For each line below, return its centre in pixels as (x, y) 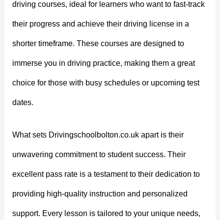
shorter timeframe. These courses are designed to (98, 44)
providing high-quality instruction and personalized (100, 193)
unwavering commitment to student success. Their (99, 154)
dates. (23, 103)
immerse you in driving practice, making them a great (103, 63)
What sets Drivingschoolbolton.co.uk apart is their (98, 135)
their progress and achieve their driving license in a (100, 24)
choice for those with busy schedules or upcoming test (106, 83)
